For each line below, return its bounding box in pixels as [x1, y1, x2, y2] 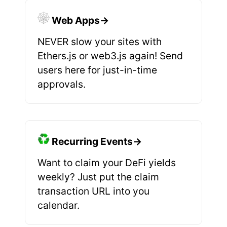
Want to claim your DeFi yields [37, 156, 176, 169]
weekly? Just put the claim [37, 170, 159, 183]
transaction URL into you [37, 184, 149, 197]
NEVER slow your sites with [37, 35, 162, 48]
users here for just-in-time [37, 63, 157, 76]
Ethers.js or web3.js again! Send [37, 49, 183, 62]
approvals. [37, 78, 86, 90]
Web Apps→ [52, 14, 109, 26]
